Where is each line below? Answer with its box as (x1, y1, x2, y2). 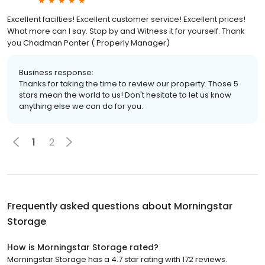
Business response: (19, 67, 93, 78)
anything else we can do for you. (19, 101, 143, 112)
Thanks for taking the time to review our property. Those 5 (19, 78, 238, 89)
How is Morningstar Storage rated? (7, 241, 159, 253)
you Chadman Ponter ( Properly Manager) (7, 37, 170, 49)
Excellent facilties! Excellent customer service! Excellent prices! (7, 14, 245, 25)
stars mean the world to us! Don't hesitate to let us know (19, 89, 231, 101)
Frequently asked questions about (7, 199, 174, 213)
